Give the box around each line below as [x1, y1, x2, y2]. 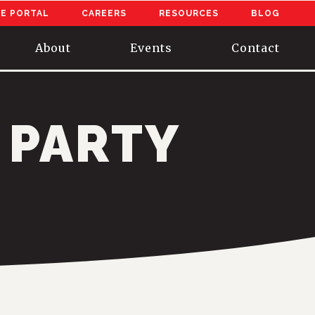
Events [130, 40, 172, 55]
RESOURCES [159, 8, 219, 18]
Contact [231, 40, 280, 55]
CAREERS [82, 8, 127, 18]
